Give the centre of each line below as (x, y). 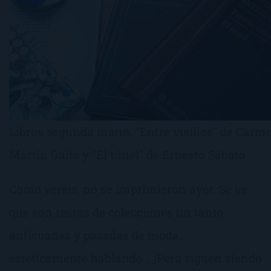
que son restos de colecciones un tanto (116, 212)
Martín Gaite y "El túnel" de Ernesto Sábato (127, 154)
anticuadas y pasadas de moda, (95, 235)
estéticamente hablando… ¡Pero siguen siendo (135, 258)
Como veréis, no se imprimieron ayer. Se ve (128, 189)
